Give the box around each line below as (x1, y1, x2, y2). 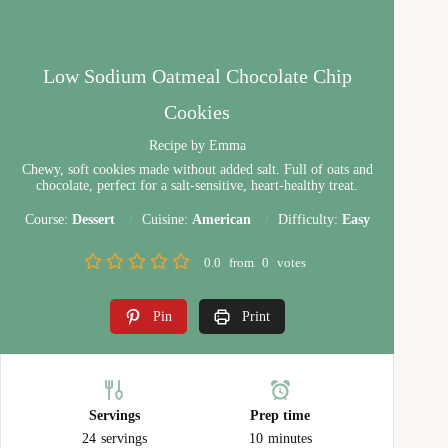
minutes (267, 430, 312, 446)
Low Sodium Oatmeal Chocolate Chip (42, 64, 352, 87)
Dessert (71, 211, 115, 227)
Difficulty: (277, 211, 342, 227)
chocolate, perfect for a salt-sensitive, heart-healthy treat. (36, 177, 359, 193)
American (191, 211, 251, 227)
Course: (24, 211, 72, 227)
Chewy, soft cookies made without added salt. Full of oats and (21, 161, 373, 177)
